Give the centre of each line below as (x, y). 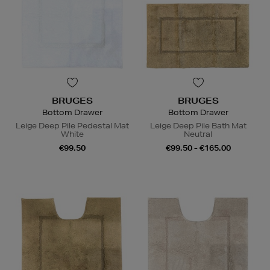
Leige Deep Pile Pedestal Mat (72, 126)
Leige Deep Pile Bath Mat (198, 126)
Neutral (198, 134)
